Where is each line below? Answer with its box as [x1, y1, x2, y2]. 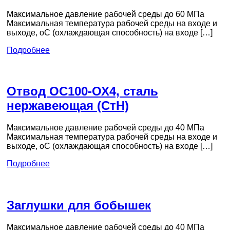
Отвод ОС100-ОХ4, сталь [7, 84, 158, 99]
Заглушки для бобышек [7, 198, 151, 213]
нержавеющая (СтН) [7, 99, 129, 113]
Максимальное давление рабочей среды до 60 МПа [7, 9, 204, 18]
